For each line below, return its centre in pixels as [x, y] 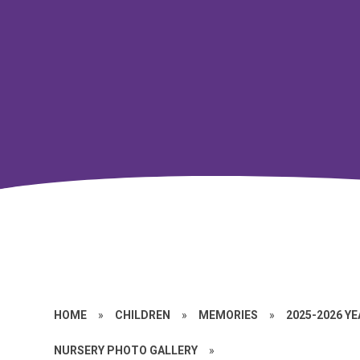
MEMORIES [229, 315]
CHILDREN [143, 315]
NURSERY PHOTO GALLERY [126, 350]
